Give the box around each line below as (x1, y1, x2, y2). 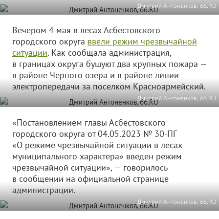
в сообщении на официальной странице (12, 173, 169, 184)
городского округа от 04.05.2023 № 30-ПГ (12, 128, 176, 139)
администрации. (12, 184, 104, 196)
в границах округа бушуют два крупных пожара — (12, 58, 207, 69)
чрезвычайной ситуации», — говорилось (12, 162, 167, 173)
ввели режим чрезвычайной (88, 36, 197, 47)
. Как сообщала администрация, (47, 47, 171, 58)
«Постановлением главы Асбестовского (12, 117, 166, 128)
